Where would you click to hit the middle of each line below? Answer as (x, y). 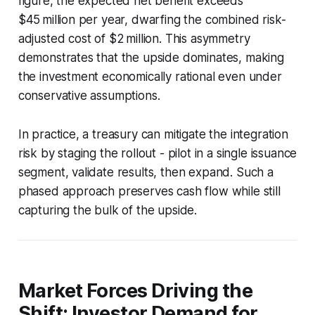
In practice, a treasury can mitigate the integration (153, 134)
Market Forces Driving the (135, 290)
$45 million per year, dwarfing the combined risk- (152, 19)
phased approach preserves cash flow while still (149, 191)
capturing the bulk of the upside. (108, 210)
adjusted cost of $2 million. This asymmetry (134, 38)
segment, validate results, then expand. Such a (146, 172)
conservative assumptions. (89, 95)
